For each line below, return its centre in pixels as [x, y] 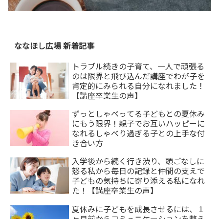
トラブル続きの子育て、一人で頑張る [138, 66]
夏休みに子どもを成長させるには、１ [139, 208]
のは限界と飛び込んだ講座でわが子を [139, 76]
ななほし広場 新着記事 [54, 45]
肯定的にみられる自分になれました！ [139, 85]
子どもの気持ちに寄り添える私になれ [139, 181]
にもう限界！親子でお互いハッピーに [139, 123]
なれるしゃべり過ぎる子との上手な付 [139, 133]
